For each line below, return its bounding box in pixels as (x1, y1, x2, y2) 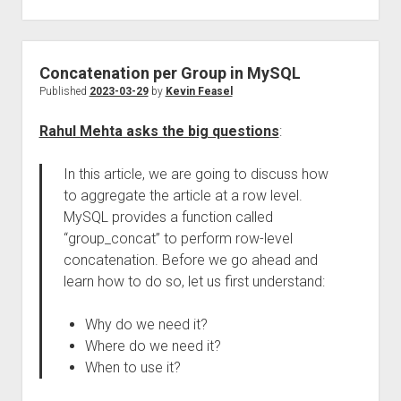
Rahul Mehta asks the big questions (38, 123, 279, 140)
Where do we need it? (84, 337, 221, 354)
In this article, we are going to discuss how (63, 166, 328, 183)
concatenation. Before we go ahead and (63, 252, 318, 269)
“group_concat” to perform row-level (63, 230, 293, 247)
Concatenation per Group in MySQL (38, 64, 301, 82)
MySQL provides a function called (63, 209, 273, 226)
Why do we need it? (84, 316, 208, 333)
